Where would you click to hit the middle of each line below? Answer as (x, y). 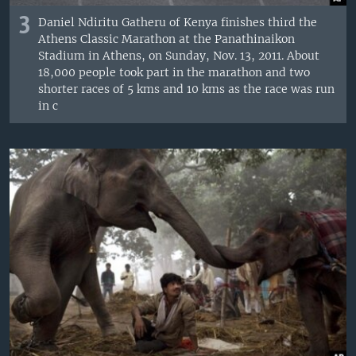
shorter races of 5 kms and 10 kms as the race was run (187, 89)
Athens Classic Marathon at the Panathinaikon (167, 39)
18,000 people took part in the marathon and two (174, 72)
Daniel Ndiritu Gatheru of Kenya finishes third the (178, 22)
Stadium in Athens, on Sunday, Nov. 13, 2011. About (179, 55)
